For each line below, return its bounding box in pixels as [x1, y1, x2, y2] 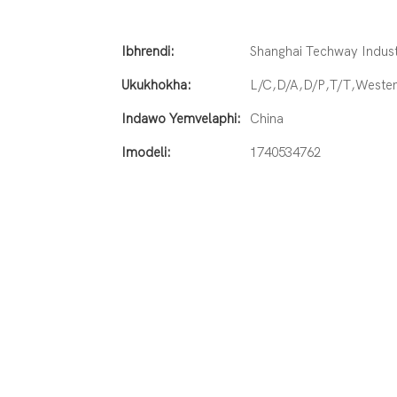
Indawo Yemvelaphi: [121, 110, 241, 127]
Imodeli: [121, 144, 171, 160]
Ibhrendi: [121, 43, 175, 59]
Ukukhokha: [121, 76, 191, 93]
